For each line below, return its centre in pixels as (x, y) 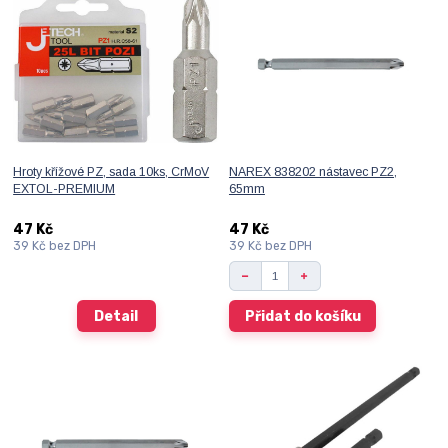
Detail (116, 316)
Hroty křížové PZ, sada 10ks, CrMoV (111, 171)
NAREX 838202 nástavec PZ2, (312, 171)
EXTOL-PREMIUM (64, 188)
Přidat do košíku (302, 316)
